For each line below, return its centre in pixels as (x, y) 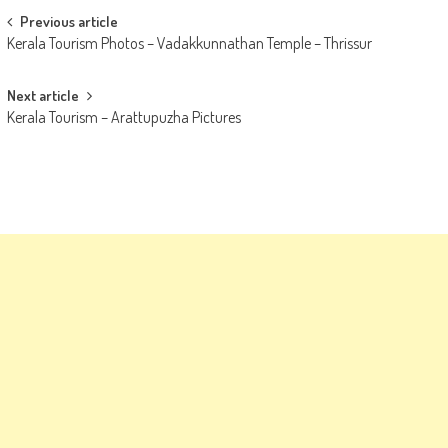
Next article (42, 95)
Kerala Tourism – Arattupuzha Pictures (123, 116)
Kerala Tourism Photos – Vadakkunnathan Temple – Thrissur (189, 42)
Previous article (68, 21)
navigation (55, 59)
